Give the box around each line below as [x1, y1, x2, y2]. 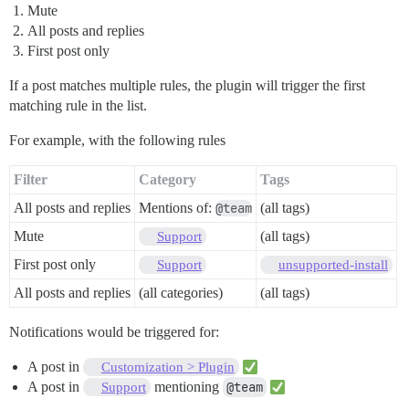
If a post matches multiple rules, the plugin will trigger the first [9, 78, 365, 94]
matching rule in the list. [9, 98, 147, 114]
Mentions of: [139, 200, 215, 216]
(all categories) [139, 285, 223, 301]
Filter [14, 172, 47, 188]
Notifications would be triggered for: [9, 324, 219, 341]
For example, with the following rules [9, 132, 225, 149]
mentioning [150, 379, 223, 395]
